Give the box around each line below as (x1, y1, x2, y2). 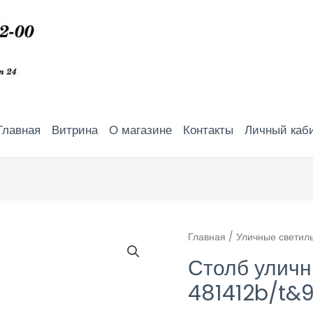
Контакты (182, 122, 233, 138)
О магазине (108, 122, 172, 138)
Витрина (51, 122, 98, 138)
